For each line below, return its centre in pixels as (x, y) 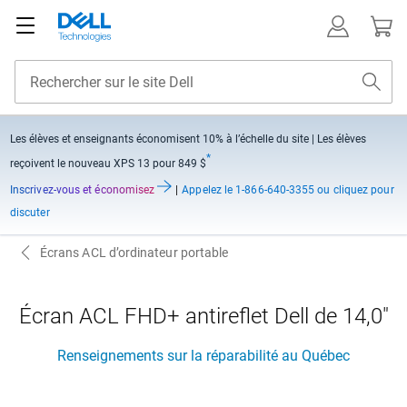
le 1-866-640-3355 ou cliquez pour (308, 190)
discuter (30, 213)
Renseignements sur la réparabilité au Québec (203, 356)
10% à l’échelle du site (256, 139)
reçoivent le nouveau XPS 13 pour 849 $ (108, 164)
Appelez (202, 190)
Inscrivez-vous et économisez (84, 190)
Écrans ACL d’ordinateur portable (134, 253)
